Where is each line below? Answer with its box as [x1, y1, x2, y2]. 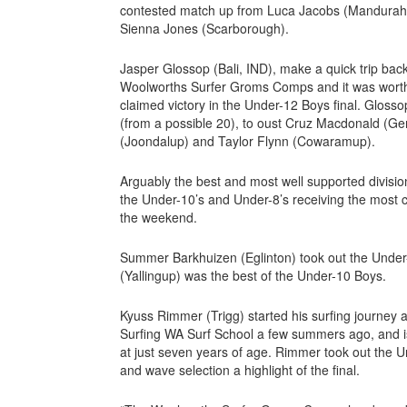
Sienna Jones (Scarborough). [120, 18, 293, 37]
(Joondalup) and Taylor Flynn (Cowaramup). [120, 131, 379, 150]
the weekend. [120, 207, 201, 226]
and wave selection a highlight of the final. [120, 360, 360, 379]
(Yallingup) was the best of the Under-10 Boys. [120, 265, 390, 284]
